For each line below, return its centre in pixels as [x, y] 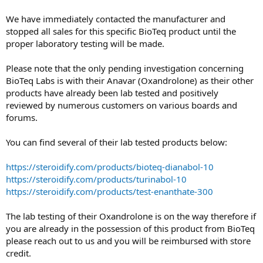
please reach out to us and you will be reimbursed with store [128, 240]
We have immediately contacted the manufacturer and [116, 18]
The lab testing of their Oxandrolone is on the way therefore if [131, 216]
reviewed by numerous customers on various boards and [122, 105]
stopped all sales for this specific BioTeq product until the [121, 31]
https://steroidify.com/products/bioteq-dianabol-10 [110, 166]
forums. [22, 117]
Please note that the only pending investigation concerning [125, 68]
